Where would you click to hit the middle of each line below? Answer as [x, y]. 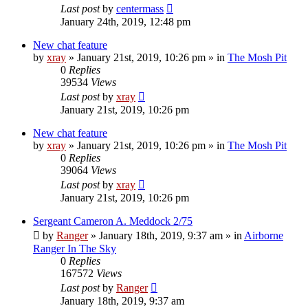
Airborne [264, 235]
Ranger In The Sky [75, 248]
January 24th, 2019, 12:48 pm [125, 21]
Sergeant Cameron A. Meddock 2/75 [113, 221]
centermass [140, 8]
